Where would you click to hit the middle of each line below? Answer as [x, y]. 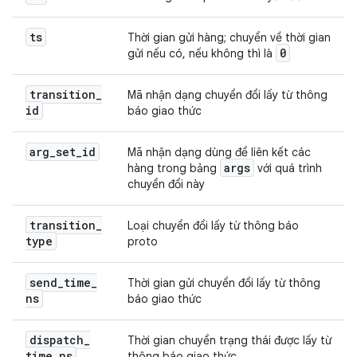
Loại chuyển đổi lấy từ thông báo [213, 226]
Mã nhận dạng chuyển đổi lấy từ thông [228, 95]
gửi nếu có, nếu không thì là [202, 53]
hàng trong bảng [174, 168]
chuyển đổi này [166, 184]
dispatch [57, 340]
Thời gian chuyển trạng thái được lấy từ [229, 340]
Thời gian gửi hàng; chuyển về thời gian [229, 37]
